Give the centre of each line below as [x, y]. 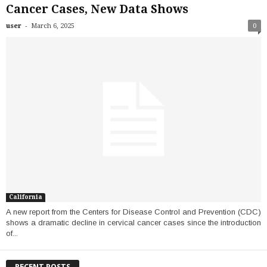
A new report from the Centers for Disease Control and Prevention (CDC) [133, 212]
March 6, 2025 [53, 26]
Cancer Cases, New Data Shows [97, 10]
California [26, 197]
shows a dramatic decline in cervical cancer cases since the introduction [133, 222]
